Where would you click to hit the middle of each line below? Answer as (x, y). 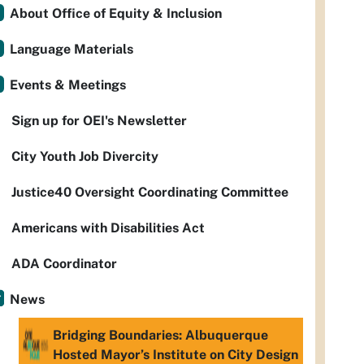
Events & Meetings (68, 85)
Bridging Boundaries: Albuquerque (160, 335)
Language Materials (71, 49)
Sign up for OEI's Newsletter (99, 121)
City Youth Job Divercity (85, 156)
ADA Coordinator (64, 264)
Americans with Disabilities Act (108, 228)
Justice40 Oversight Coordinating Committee (150, 192)
